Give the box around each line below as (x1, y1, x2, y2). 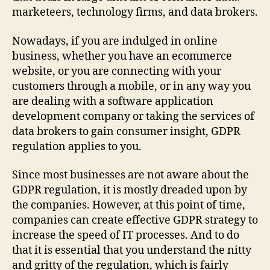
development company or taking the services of (12, 109, 254, 124)
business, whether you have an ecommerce (12, 49, 232, 63)
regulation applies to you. (12, 139, 142, 154)
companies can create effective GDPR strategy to (12, 213, 258, 228)
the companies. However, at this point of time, (12, 198, 245, 213)
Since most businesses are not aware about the (12, 168, 249, 183)
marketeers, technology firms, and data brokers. (12, 5, 258, 20)
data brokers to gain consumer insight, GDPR (12, 124, 240, 139)
